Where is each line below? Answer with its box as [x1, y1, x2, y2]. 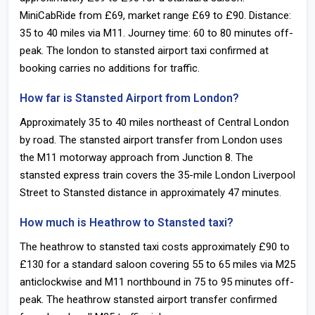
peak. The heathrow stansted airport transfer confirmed [20, 293, 277, 306]
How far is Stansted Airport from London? [20, 91, 239, 105]
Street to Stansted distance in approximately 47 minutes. [20, 186, 281, 199]
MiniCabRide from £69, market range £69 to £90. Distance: [20, 9, 291, 22]
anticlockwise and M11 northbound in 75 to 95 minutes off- [20, 276, 294, 288]
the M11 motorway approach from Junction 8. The [20, 151, 253, 164]
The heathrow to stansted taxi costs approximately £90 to [20, 240, 290, 253]
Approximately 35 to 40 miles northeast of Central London [20, 116, 289, 129]
